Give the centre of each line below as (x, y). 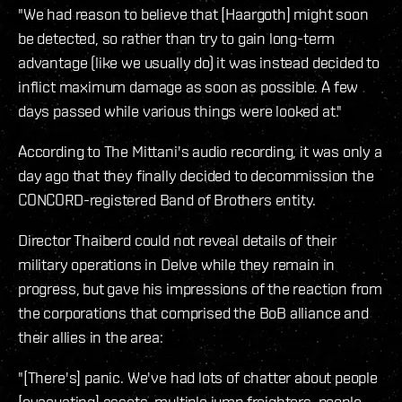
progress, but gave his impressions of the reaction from (201, 289)
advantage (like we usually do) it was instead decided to (199, 63)
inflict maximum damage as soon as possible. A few (188, 87)
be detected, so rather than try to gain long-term (177, 39)
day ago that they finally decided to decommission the (196, 176)
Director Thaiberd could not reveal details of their (177, 240)
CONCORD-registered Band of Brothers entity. (167, 200)
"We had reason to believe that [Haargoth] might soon (193, 14)
